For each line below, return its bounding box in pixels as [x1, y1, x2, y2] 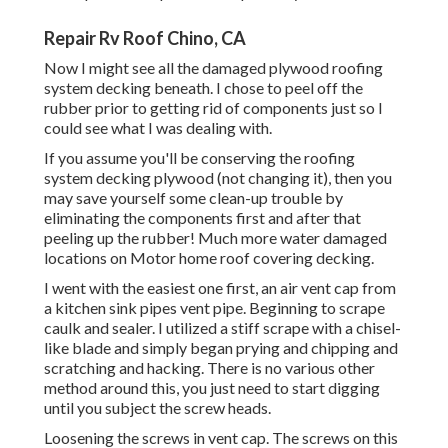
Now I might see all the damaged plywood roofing [44, 58, 383, 78]
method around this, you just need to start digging [44, 378, 380, 398]
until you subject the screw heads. [44, 398, 271, 418]
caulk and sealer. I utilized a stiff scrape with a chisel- [44, 318, 401, 338]
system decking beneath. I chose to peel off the [44, 78, 363, 98]
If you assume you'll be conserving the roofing [44, 148, 355, 168]
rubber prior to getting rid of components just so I [44, 98, 383, 118]
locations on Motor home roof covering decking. [44, 248, 374, 268]
